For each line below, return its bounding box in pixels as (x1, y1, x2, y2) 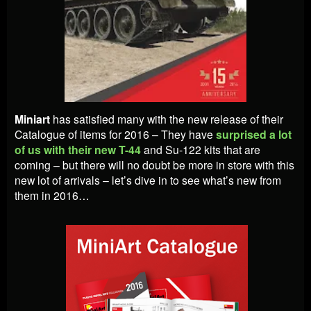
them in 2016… (15, 187, 90, 203)
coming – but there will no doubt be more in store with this (15, 156, 294, 172)
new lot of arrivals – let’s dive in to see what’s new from (15, 171, 281, 187)
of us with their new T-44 (15, 141, 144, 158)
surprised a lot (216, 126, 292, 142)
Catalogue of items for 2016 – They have (15, 126, 216, 142)
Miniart (15, 110, 53, 127)
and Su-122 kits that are (144, 141, 260, 157)
